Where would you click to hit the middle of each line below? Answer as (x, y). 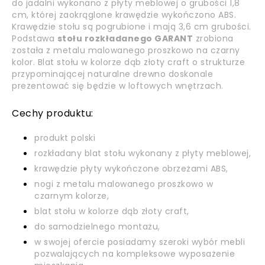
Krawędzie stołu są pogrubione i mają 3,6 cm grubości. (132, 27)
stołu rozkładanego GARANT (125, 38)
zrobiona (213, 38)
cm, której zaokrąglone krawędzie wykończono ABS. (124, 15)
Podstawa (35, 38)
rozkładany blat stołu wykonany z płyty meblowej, (143, 153)
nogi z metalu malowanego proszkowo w (124, 184)
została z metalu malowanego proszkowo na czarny (126, 50)
